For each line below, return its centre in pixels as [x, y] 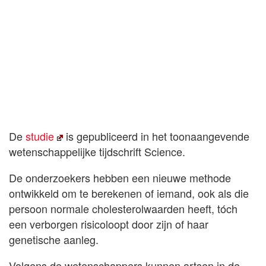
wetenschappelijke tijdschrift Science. [97, 152]
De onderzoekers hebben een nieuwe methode [120, 178]
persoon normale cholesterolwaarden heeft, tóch [123, 209]
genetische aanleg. [54, 240]
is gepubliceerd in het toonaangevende [156, 136]
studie [40, 136]
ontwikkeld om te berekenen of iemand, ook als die [129, 193]
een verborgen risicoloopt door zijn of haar [109, 224]
